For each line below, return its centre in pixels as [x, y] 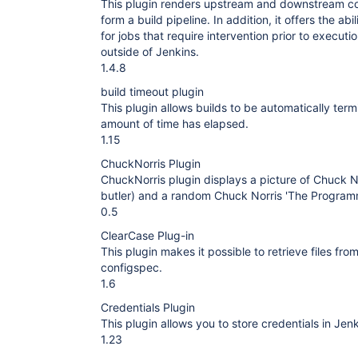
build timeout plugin [152, 91]
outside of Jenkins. [150, 52]
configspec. [131, 267]
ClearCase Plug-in [147, 235]
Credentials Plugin [148, 307]
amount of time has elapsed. [175, 123]
